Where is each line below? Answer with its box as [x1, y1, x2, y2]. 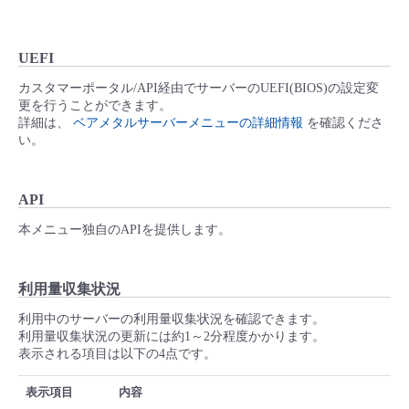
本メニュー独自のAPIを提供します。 [18, 223, 231, 237]
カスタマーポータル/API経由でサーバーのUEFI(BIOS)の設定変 [18, 81, 379, 96]
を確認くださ [303, 116, 383, 131]
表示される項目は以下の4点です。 [18, 347, 216, 362]
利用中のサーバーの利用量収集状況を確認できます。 [18, 312, 325, 327]
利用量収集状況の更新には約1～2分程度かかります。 [18, 330, 325, 344]
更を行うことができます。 [18, 99, 172, 113]
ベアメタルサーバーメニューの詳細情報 [73, 116, 303, 131]
